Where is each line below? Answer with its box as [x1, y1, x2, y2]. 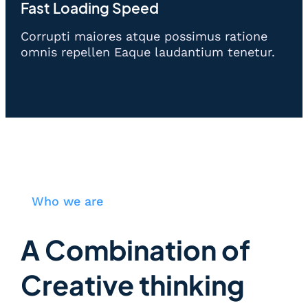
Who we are [32, 194, 103, 209]
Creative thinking [21, 267, 245, 302]
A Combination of [21, 232, 250, 267]
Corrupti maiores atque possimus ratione [21, 29, 267, 44]
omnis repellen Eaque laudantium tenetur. [21, 45, 275, 60]
